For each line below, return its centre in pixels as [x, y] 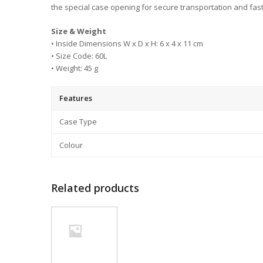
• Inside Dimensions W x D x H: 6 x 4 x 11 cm [127, 43]
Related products [95, 188]
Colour [71, 145]
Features [76, 98]
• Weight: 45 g [75, 68]
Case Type [78, 122]
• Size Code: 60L [79, 56]
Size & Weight [79, 31]
